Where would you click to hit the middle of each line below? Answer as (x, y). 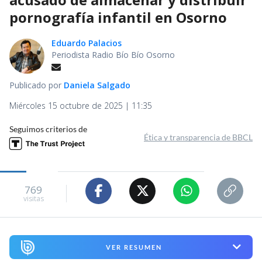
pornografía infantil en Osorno (118, 17)
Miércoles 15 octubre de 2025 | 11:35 (81, 105)
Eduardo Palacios (87, 43)
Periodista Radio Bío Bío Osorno (113, 54)
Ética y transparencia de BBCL (198, 137)
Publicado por (37, 85)
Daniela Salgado (97, 85)
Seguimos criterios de (48, 129)
